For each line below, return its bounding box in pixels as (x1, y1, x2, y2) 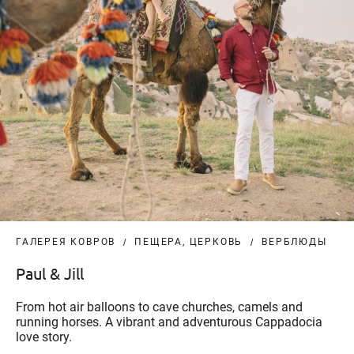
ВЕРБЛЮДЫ (262, 236, 327, 248)
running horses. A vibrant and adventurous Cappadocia (16, 314, 322, 330)
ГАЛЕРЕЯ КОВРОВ (16, 236, 116, 248)
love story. (16, 330, 72, 345)
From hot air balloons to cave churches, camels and (16, 299, 303, 315)
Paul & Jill (16, 263, 84, 284)
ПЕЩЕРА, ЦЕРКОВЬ (134, 236, 243, 248)
